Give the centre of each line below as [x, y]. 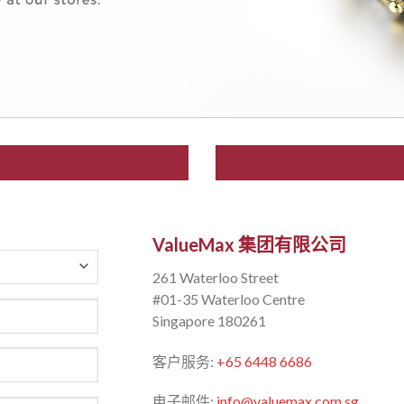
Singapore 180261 [209, 320]
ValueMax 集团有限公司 [249, 244]
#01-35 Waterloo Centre [229, 298]
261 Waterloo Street [216, 277]
